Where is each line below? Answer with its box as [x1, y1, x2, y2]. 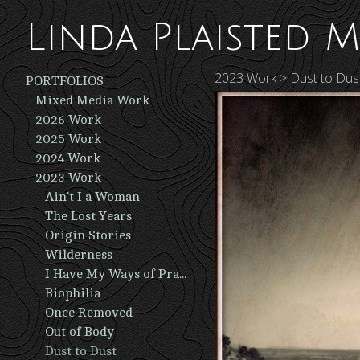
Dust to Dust [45, 344, 117, 358]
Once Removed [45, 305, 133, 320]
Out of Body [45, 325, 114, 339]
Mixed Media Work [35, 93, 149, 108]
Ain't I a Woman [45, 190, 140, 204]
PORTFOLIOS [26, 74, 104, 88]
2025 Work [35, 132, 101, 146]
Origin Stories [45, 228, 131, 243]
